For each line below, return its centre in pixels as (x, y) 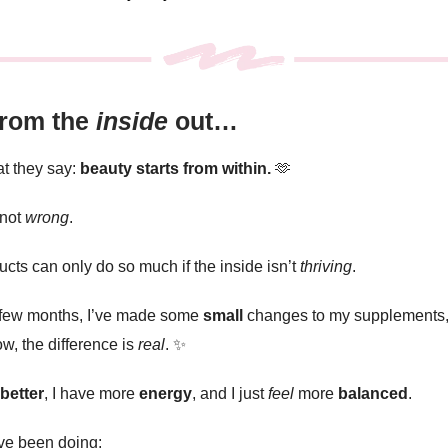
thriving (326, 266)
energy (165, 393)
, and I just (230, 393)
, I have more (91, 393)
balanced (373, 393)
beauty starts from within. (177, 168)
